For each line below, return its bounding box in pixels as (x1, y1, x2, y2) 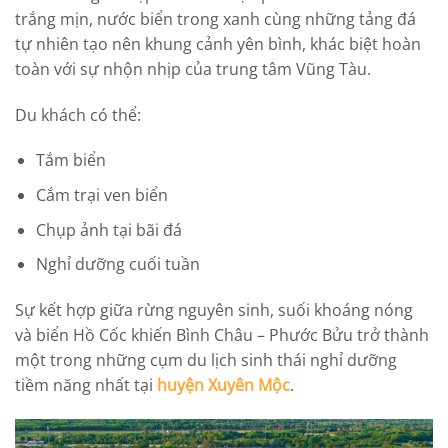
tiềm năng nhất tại (15, 373, 157, 396)
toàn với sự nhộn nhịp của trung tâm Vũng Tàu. (15, 57, 371, 80)
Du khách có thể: (15, 103, 141, 126)
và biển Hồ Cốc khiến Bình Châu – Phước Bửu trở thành (15, 323, 429, 346)
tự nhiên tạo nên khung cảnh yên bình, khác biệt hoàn (15, 32, 421, 55)
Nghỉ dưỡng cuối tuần (35, 253, 200, 276)
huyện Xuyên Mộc (157, 373, 290, 396)
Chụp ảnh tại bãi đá (35, 218, 182, 241)
